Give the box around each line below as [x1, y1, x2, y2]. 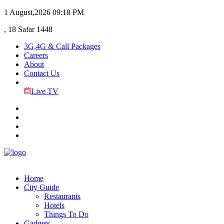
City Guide [24, 183, 59, 191]
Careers [24, 51, 48, 59]
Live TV [30, 87, 58, 95]
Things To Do [44, 210, 88, 218]
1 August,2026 [4, 8, 50, 16]
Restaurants [44, 192, 80, 200]
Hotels [44, 201, 64, 209]
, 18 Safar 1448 [4, 25, 52, 33]
